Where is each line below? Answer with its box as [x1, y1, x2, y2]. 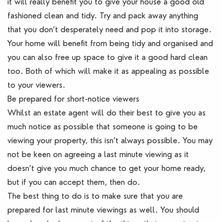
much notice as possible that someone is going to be [7, 121, 198, 131]
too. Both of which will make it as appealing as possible [7, 66, 209, 76]
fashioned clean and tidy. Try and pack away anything [7, 10, 198, 20]
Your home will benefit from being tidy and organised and [7, 38, 213, 48]
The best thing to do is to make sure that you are [7, 191, 183, 201]
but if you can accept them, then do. [7, 177, 140, 187]
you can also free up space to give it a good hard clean [7, 52, 208, 62]
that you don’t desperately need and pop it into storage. [7, 24, 214, 34]
